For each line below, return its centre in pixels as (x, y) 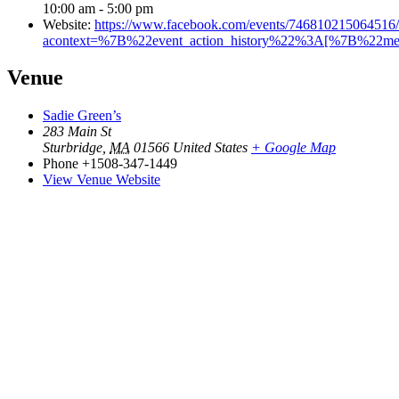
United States (210, 148)
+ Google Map (293, 148)
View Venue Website (102, 180)
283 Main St (77, 132)
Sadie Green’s (82, 116)
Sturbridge (73, 148)
